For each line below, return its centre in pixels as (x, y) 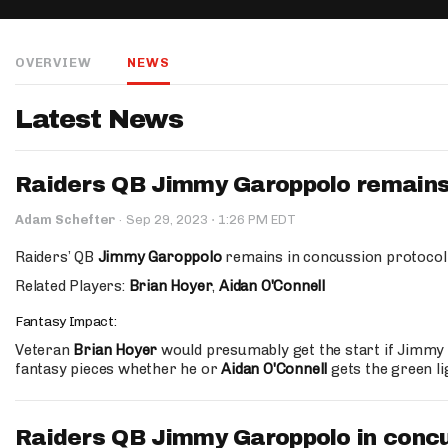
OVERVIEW (53, 62)
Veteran (44, 350)
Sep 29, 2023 (168, 219)
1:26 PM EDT (255, 219)
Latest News (99, 119)
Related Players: (72, 286)
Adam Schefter (65, 219)
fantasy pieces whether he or (118, 369)
